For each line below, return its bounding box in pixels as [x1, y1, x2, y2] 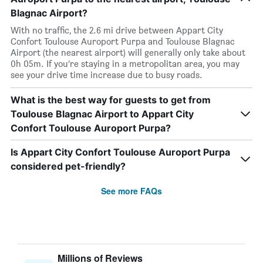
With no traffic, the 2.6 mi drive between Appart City [11, 25, 223, 36]
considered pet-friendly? [11, 160, 126, 172]
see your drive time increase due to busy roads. [11, 69, 203, 80]
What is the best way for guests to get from [11, 94, 211, 106]
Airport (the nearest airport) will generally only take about [11, 47, 245, 58]
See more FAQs [101, 185, 162, 197]
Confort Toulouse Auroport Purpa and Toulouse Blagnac [11, 36, 235, 47]
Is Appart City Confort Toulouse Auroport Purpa [11, 146, 230, 158]
